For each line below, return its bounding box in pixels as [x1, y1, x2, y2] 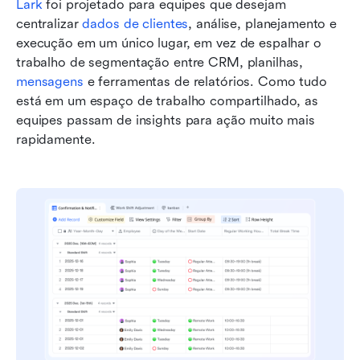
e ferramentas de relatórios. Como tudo [83, 73, 327, 89]
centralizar [16, 15, 83, 31]
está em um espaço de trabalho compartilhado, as [16, 92, 318, 108]
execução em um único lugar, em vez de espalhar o [16, 35, 321, 51]
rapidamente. [16, 131, 96, 147]
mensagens [16, 73, 84, 89]
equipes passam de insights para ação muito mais [16, 112, 315, 128]
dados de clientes [82, 15, 189, 31]
